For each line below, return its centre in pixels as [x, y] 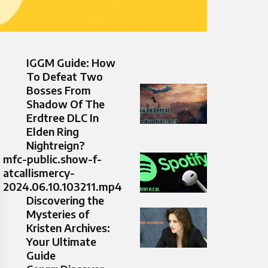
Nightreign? [56, 145]
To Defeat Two [65, 77]
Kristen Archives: [68, 228]
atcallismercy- [39, 173]
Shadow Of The [66, 104]
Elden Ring [53, 132]
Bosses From [59, 90]
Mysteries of [58, 214]
